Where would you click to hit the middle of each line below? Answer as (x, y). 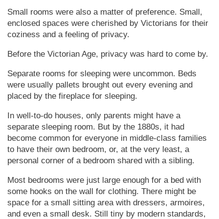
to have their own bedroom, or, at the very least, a (98, 149)
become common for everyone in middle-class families (107, 138)
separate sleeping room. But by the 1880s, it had (96, 127)
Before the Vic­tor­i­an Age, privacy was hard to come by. (108, 54)
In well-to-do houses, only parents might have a (94, 115)
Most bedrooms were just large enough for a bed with (104, 180)
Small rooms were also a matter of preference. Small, (105, 12)
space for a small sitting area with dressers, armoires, (106, 202)
